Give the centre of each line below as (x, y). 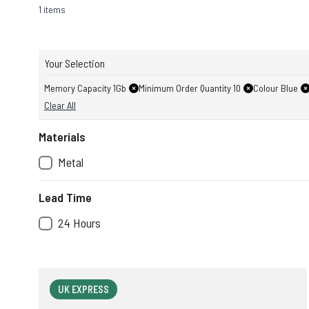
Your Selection (74, 63)
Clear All (60, 105)
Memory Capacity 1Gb (85, 88)
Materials (62, 137)
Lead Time (65, 197)
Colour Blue (276, 88)
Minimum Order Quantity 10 (190, 88)
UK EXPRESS (83, 289)
